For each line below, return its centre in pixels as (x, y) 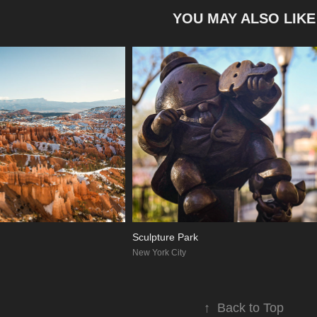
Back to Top (251, 308)
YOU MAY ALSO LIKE (244, 19)
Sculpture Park (165, 237)
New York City (159, 253)
